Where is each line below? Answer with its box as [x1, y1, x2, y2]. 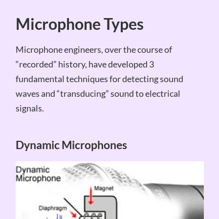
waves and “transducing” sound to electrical [15, 88, 180, 99]
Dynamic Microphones [15, 138, 127, 152]
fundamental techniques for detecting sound [15, 73, 183, 84]
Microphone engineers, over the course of [15, 44, 172, 55]
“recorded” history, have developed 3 [15, 58, 154, 69]
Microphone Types [15, 14, 144, 34]
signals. [15, 102, 45, 113]
